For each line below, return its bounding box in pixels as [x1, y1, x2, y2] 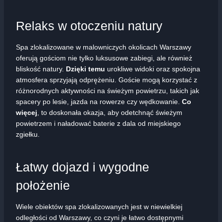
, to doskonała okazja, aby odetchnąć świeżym [37, 108, 182, 116]
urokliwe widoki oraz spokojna [105, 64, 200, 73]
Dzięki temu [66, 64, 105, 73]
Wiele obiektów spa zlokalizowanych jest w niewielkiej [16, 202, 182, 211]
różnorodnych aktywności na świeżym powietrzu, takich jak [16, 86, 199, 95]
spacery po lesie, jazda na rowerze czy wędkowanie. [16, 97, 182, 106]
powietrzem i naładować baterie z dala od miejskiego [16, 119, 181, 127]
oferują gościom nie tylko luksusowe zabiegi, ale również [16, 54, 192, 62]
